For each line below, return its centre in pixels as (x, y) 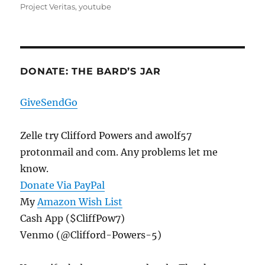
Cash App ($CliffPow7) (73, 219)
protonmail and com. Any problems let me (119, 152)
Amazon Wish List (80, 202)
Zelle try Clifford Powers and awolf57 (106, 136)
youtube (95, 7)
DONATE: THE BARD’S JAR (91, 72)
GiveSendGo (49, 103)
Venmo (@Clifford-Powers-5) (91, 235)
